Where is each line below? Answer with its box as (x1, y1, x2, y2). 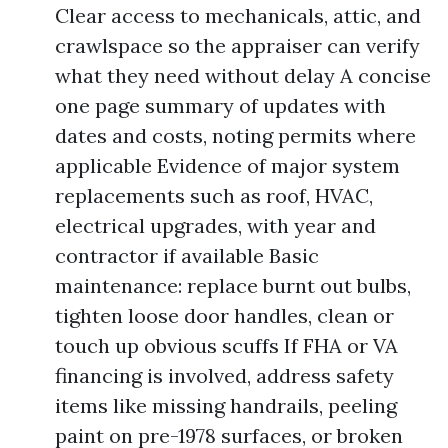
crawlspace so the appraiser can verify (55, 33, 420, 58)
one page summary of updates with (55, 93, 386, 118)
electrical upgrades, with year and (55, 213, 376, 238)
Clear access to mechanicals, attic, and (55, 3, 421, 28)
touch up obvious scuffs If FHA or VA (55, 333, 398, 358)
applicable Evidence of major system (55, 153, 400, 178)
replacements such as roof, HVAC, (55, 183, 373, 208)
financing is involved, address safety (55, 363, 394, 388)
